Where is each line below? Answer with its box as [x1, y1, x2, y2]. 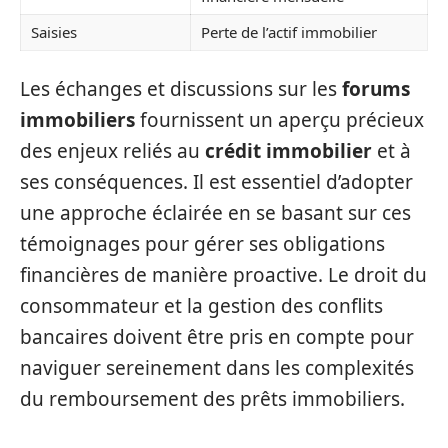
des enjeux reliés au [20, 137, 205, 164]
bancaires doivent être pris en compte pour [20, 323, 414, 350]
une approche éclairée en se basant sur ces [20, 199, 411, 226]
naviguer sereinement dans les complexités [20, 354, 414, 381]
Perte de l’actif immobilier [201, 22, 377, 42]
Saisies [31, 22, 77, 42]
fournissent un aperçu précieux [135, 106, 424, 133]
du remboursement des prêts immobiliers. [20, 385, 405, 412]
